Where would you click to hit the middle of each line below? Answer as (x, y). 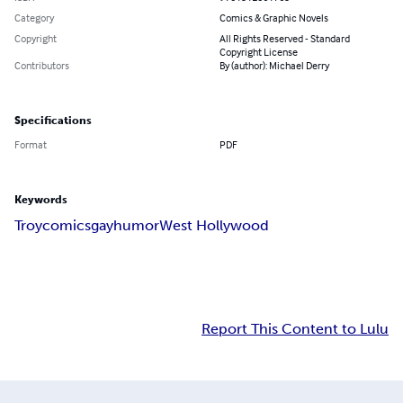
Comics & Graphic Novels (274, 18)
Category (34, 18)
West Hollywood (214, 226)
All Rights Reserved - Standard (285, 39)
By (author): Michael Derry (274, 66)
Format (31, 145)
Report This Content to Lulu (295, 329)
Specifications (53, 121)
